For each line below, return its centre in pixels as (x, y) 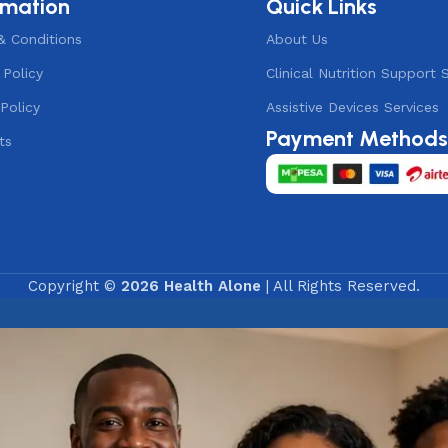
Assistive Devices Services (353, 106)
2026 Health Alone (193, 285)
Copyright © (74, 285)
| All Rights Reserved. (343, 285)
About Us (297, 38)
